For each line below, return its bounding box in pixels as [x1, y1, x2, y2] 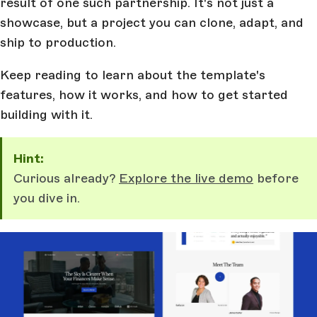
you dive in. [13, 190, 80, 206]
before [253, 171, 299, 186]
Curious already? [13, 171, 119, 186]
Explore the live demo [119, 171, 253, 186]
